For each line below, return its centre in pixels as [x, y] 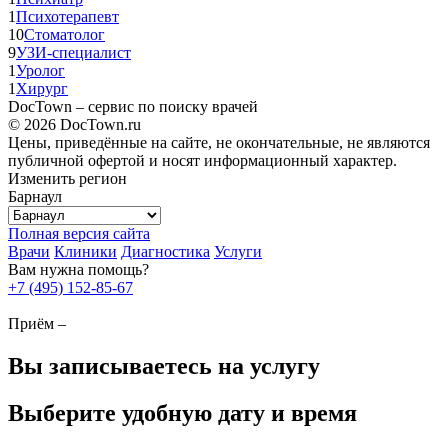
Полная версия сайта [79, 233]
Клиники [85, 251]
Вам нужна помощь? [78, 269]
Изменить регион [67, 178]
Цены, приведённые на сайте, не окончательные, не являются [219, 142]
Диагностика [165, 251]
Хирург [42, 88]
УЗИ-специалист [73, 52]
